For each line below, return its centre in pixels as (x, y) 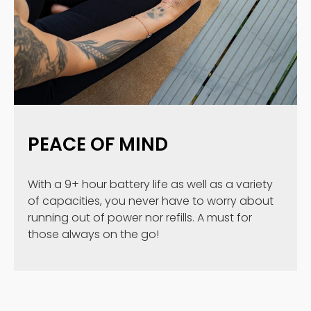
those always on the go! (93, 234)
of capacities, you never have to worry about (151, 201)
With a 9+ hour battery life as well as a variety (150, 184)
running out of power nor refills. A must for (140, 217)
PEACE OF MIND (98, 144)
